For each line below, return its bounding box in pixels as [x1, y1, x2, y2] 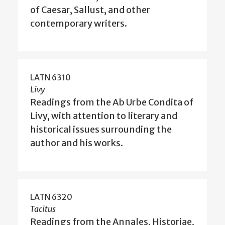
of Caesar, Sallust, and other [30, 4, 150, 16]
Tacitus [30, 204, 56, 214]
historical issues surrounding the [30, 124, 172, 136]
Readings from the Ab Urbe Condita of [30, 96, 193, 108]
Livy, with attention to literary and [30, 110, 177, 122]
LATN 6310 [30, 72, 71, 83]
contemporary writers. [30, 18, 127, 30]
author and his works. [30, 137, 123, 149]
